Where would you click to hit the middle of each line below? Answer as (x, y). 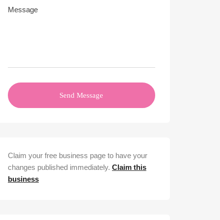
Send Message (82, 95)
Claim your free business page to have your (78, 155)
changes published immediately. (60, 167)
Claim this (129, 167)
